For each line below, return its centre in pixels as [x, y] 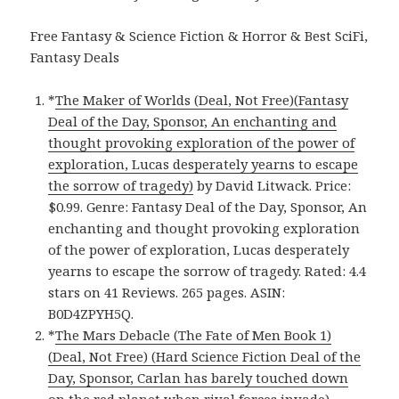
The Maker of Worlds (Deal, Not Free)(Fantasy [202, 100]
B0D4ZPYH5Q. [91, 314]
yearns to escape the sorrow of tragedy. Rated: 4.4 [208, 271]
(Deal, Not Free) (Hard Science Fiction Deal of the [205, 357]
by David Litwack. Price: [273, 186]
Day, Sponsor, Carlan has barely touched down [199, 378]
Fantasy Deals [75, 57]
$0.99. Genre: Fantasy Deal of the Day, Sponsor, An [208, 207]
